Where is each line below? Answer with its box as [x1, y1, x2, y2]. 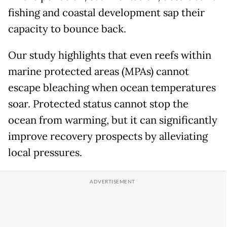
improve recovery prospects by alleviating [8, 130, 208, 143]
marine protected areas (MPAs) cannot [8, 65, 189, 79]
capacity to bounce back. [8, 22, 126, 36]
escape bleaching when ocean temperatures [8, 81, 216, 95]
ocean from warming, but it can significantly [8, 113, 217, 127]
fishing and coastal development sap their [8, 6, 205, 20]
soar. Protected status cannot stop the [8, 97, 188, 111]
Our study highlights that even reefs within [8, 49, 211, 62]
